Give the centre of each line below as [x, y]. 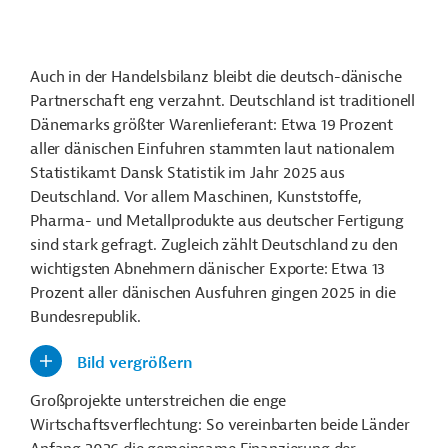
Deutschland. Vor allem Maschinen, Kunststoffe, [196, 197]
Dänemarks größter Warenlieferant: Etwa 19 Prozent [212, 125]
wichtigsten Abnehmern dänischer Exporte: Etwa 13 [208, 269]
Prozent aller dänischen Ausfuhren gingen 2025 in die [213, 293]
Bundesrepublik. [87, 317]
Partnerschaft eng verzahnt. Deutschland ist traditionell [223, 101]
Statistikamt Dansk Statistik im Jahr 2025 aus [187, 173]
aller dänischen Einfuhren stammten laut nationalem [212, 149]
